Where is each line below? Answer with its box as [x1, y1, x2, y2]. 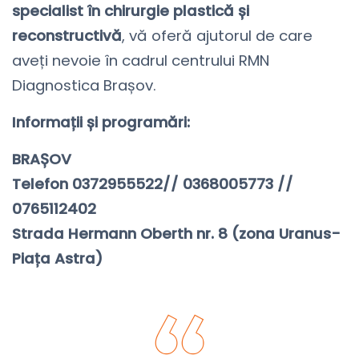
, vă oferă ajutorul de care [122, 25, 313, 46]
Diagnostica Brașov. [12, 75, 156, 95]
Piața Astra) [12, 248, 103, 268]
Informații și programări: [12, 111, 190, 132]
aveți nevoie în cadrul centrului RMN [12, 50, 269, 71]
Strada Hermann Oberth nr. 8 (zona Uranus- [12, 223, 341, 244]
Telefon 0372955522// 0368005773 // [12, 173, 293, 194]
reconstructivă [12, 25, 122, 46]
